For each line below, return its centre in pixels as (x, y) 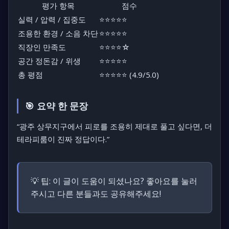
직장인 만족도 (42, 47)
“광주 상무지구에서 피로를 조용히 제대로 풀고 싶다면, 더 (114, 127)
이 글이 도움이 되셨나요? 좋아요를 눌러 (124, 181)
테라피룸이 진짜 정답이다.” (63, 139)
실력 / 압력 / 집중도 (52, 20)
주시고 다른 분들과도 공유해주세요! (96, 194)
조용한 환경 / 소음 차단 (58, 33)
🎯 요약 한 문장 (56, 106)
